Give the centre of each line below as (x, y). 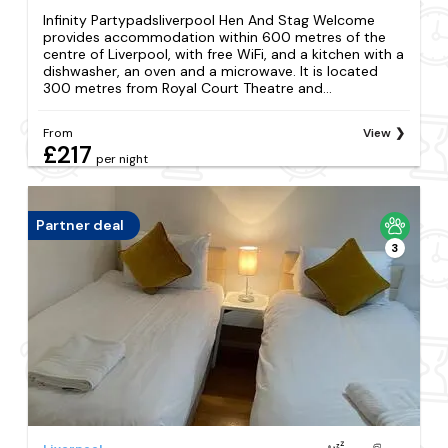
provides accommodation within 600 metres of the (215, 36)
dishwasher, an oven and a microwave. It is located (211, 70)
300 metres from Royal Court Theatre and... (188, 87)
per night (122, 158)
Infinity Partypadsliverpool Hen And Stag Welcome (209, 19)
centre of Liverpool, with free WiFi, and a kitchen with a (224, 53)
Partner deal (80, 225)
